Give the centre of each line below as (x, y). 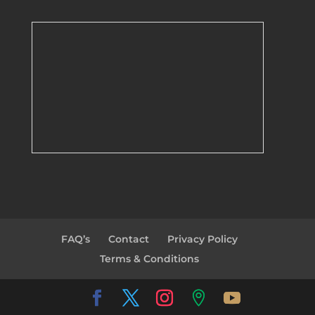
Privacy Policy (203, 239)
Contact (129, 239)
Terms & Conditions (150, 259)
